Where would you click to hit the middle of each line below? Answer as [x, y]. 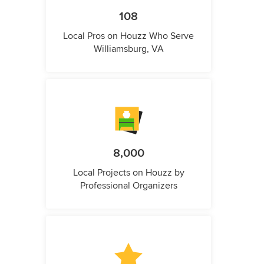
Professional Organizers [128, 185]
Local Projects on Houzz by [128, 172]
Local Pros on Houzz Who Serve [128, 36]
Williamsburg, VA [128, 49]
